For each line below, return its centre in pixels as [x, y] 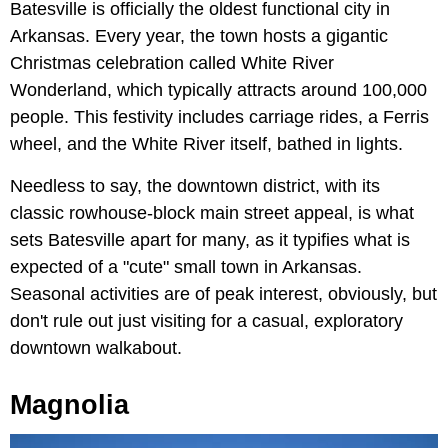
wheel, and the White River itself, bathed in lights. [206, 143]
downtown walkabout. [96, 347]
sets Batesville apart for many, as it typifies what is [210, 239]
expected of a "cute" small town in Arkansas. [186, 266]
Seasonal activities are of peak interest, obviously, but [223, 293]
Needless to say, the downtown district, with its [195, 185]
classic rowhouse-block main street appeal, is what [212, 212]
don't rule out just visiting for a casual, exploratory [206, 320]
